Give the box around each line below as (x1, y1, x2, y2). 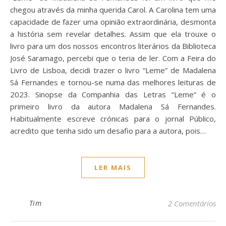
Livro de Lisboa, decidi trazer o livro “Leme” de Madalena (10, 65, 216, 75)
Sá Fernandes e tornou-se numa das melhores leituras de (10, 77, 216, 87)
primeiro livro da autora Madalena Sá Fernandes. (10, 101, 216, 111)
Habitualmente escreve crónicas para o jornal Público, (10, 114, 216, 124)
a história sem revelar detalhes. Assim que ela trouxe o (10, 29, 216, 39)
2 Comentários (168, 198, 216, 208)
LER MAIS (94, 163, 132, 172)
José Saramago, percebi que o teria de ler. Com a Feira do (10, 53, 216, 63)
